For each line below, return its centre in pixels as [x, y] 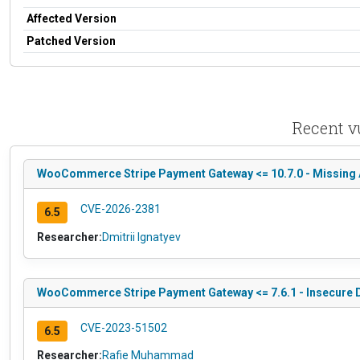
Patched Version [71, 41]
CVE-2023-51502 [123, 327]
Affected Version [72, 18]
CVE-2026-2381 [120, 209]
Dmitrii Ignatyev [141, 237]
